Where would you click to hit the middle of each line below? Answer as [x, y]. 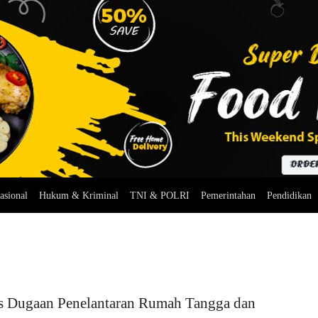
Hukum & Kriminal [78, 196]
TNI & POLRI [159, 196]
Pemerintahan [228, 196]
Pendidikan [289, 196]
